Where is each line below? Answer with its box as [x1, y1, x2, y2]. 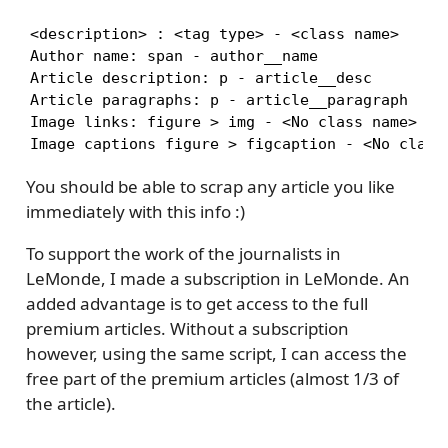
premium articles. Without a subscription [25, 317, 349, 341]
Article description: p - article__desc [29, 69, 372, 88]
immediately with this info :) [25, 200, 245, 224]
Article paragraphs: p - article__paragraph [29, 91, 408, 110]
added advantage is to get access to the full [25, 292, 368, 316]
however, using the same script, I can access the [25, 342, 407, 366]
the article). [25, 392, 116, 416]
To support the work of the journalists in [25, 242, 341, 266]
